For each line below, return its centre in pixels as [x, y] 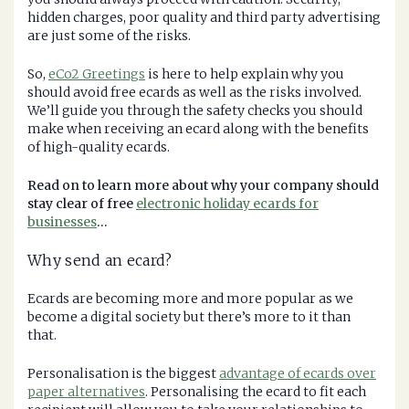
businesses [62, 222]
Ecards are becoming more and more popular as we [190, 299]
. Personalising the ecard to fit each [256, 392]
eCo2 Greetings [97, 74]
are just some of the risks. [109, 36]
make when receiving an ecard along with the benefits [198, 129]
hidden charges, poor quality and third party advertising [204, 18]
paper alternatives [86, 392]
